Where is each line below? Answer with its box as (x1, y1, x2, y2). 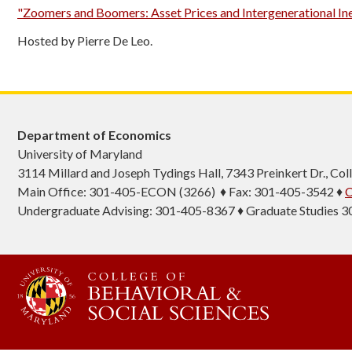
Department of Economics (17, 127, 171, 142)
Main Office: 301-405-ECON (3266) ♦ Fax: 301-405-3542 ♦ (17, 184, 345, 199)
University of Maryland (17, 146, 142, 161)
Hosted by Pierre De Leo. (17, 33, 152, 48)
